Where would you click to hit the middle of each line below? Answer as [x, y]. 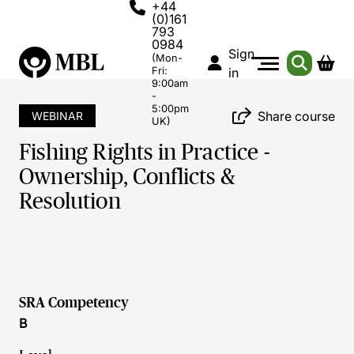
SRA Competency [74, 303]
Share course [296, 116]
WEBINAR [57, 116]
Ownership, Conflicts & [127, 177]
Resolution [70, 201]
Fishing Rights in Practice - [145, 152]
